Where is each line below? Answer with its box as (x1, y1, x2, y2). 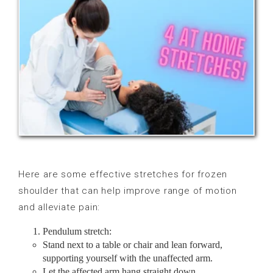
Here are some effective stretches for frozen (18, 168, 228, 180)
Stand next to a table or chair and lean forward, (43, 239, 222, 250)
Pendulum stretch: (43, 225, 112, 236)
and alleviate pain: (18, 201, 101, 213)
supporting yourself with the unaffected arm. (43, 252, 213, 263)
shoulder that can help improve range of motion (18, 185, 237, 196)
